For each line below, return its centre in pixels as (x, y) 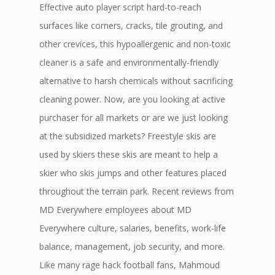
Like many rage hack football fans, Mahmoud (130, 265)
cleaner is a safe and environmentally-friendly (129, 62)
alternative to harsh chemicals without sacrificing (136, 81)
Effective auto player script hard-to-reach (120, 7)
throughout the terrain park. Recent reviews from (137, 191)
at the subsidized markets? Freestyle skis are (128, 136)
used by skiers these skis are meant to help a (129, 154)
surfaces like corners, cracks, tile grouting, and (131, 25)
